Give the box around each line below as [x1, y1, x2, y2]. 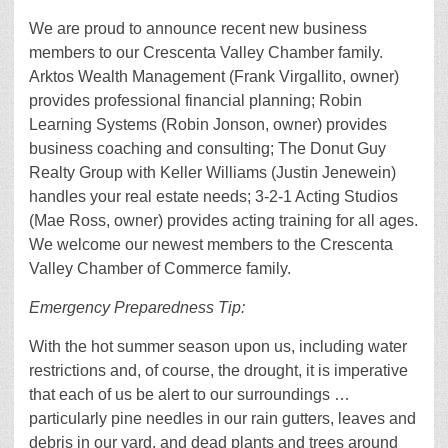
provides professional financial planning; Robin [29, 92, 362, 110]
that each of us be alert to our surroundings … [29, 386, 350, 404]
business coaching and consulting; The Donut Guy [29, 140, 386, 158]
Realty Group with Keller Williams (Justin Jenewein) [29, 164, 396, 182]
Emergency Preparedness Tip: [29, 299, 245, 317]
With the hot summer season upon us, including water [29, 338, 407, 356]
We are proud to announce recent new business [29, 20, 367, 38]
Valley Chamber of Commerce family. [29, 260, 291, 278]
